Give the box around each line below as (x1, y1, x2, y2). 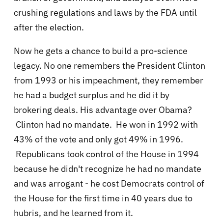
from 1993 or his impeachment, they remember (14, 75, 203, 86)
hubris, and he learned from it (14, 207, 131, 219)
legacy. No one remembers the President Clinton (14, 60, 205, 72)
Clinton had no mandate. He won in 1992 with (14, 119, 198, 131)
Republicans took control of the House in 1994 (14, 148, 199, 160)
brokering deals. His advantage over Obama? (14, 104, 192, 116)
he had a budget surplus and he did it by (14, 89, 169, 101)
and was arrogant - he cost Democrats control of (14, 178, 204, 190)
